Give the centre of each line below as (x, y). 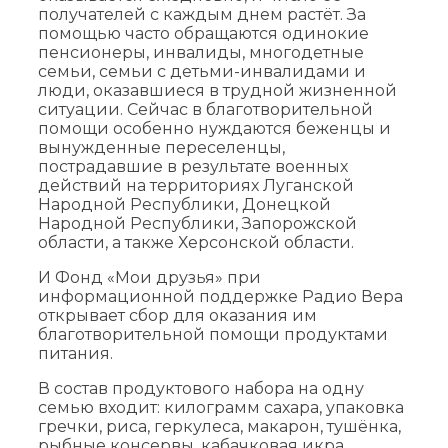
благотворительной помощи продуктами (213, 334)
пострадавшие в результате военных (193, 166)
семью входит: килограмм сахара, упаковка (221, 407)
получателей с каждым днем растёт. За (202, 14)
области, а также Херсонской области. (196, 242)
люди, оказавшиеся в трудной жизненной (217, 90)
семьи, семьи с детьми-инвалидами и (202, 71)
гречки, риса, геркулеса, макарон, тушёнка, (219, 426)
